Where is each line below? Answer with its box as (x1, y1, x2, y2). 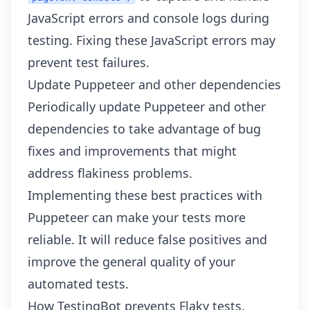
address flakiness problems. (28, 165, 192, 181)
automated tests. (28, 275, 129, 292)
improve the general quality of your (28, 253, 235, 270)
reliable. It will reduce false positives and (28, 231, 267, 248)
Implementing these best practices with (28, 187, 262, 203)
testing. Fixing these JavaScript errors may (28, 32, 275, 48)
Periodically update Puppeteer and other (28, 98, 266, 115)
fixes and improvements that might (28, 143, 237, 159)
